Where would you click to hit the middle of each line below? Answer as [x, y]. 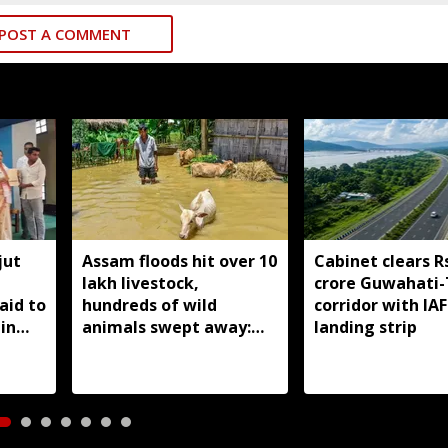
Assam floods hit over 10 [179, 260]
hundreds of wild [149, 304]
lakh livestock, [140, 282]
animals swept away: [166, 326]
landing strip [365, 326]
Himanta [117, 348]
